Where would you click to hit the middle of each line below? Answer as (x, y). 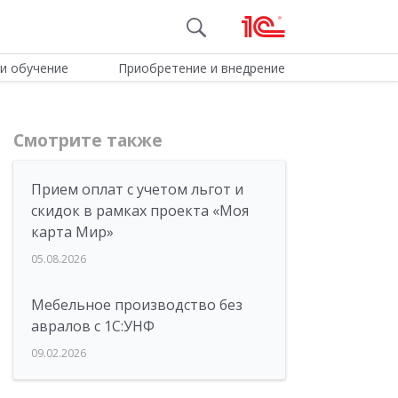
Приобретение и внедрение (201, 68)
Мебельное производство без (137, 305)
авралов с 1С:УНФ (93, 326)
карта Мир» (72, 232)
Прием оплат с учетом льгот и (137, 189)
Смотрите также (88, 140)
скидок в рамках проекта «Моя (140, 211)
